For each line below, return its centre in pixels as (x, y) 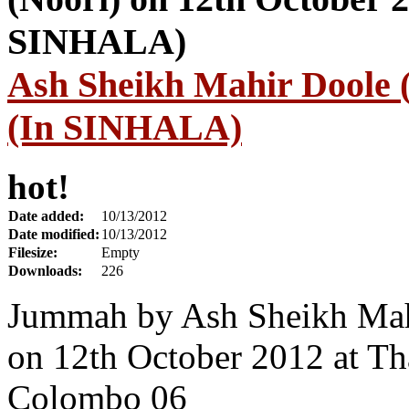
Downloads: (45, 271)
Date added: (46, 216)
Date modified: (54, 235)
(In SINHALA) (125, 128)
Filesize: (33, 253)
